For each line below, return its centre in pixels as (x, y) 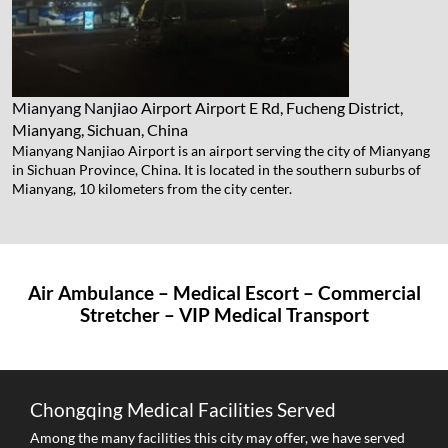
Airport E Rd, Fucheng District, (299, 108)
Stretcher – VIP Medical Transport (224, 315)
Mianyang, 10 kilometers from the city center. (152, 189)
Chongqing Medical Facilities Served (183, 410)
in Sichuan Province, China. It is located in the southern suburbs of (216, 170)
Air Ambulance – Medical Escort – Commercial (224, 293)
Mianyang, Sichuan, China (100, 130)
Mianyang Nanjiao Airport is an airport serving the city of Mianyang (221, 151)
